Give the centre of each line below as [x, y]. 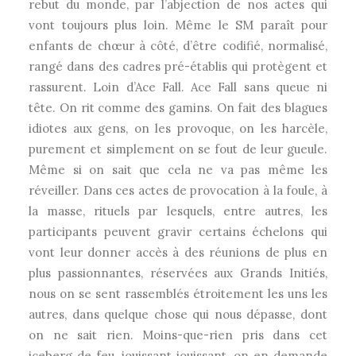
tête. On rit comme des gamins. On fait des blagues [178, 108]
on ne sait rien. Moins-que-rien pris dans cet [178, 335]
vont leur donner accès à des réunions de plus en [178, 252]
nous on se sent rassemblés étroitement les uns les [178, 294]
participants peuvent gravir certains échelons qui [178, 232]
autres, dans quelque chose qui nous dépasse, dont [178, 314]
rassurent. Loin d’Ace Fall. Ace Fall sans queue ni [178, 87]
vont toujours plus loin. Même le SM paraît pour [178, 25]
